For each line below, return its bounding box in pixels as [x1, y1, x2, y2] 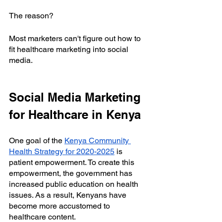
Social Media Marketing [9, 90, 144, 104]
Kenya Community [64, 135, 131, 145]
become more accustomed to [9, 201, 112, 211]
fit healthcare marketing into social [9, 44, 130, 54]
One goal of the [9, 135, 62, 145]
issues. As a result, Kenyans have [9, 190, 128, 200]
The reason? [9, 10, 54, 20]
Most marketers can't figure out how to [9, 33, 143, 43]
